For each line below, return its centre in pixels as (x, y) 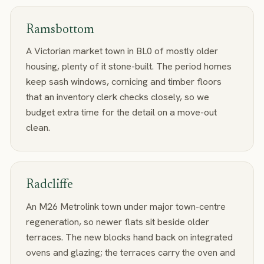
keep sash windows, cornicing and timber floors (123, 82)
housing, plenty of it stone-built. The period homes (128, 66)
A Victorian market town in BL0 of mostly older (122, 51)
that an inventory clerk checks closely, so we (117, 97)
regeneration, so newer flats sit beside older (117, 222)
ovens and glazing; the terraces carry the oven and (130, 252)
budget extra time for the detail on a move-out (121, 112)
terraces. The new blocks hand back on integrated (129, 237)
